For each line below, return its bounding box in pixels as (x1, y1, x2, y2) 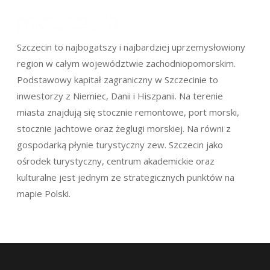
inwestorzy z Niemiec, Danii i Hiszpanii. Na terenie (17, 90, 224, 102)
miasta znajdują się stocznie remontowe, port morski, (17, 106, 240, 118)
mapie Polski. (17, 187, 71, 199)
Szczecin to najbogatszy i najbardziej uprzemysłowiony (17, 41, 246, 53)
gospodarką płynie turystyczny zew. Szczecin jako (17, 139, 224, 151)
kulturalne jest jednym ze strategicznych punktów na (17, 171, 235, 183)
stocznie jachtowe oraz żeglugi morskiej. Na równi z (17, 122, 231, 134)
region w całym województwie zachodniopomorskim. (17, 57, 236, 69)
